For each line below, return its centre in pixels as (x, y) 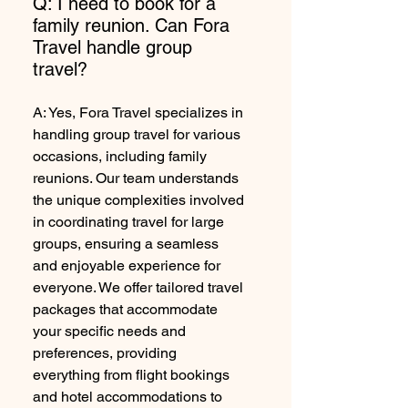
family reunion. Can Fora (131, 25)
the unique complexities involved (138, 200)
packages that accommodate (125, 309)
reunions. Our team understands (136, 178)
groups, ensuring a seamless (126, 244)
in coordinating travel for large (128, 222)
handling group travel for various (137, 134)
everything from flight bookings (131, 375)
